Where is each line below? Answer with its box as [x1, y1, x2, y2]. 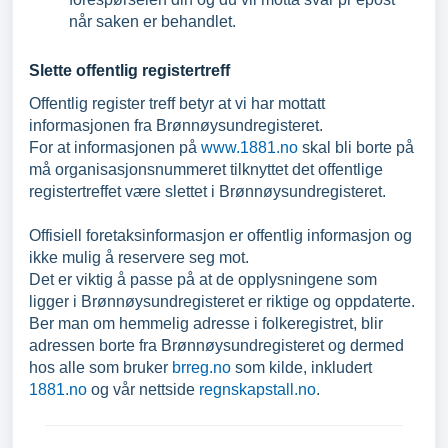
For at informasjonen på [29, 139, 201, 156]
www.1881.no [201, 139, 298, 156]
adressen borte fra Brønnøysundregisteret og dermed [29, 337, 404, 354]
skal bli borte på [298, 139, 414, 156]
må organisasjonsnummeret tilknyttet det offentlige [29, 161, 383, 178]
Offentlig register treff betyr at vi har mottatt [29, 95, 325, 112]
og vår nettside [87, 381, 199, 398]
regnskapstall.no [199, 381, 316, 398]
